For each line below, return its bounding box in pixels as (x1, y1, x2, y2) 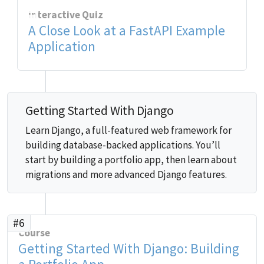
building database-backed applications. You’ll (25, 138, 220, 151)
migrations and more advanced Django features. (25, 168, 227, 181)
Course (18, 226, 50, 239)
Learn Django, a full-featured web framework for (25, 124, 232, 137)
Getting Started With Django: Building (18, 240, 239, 257)
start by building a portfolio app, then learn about (25, 153, 237, 166)
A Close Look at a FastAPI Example (28, 22, 225, 39)
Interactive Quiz (28, 8, 103, 21)
